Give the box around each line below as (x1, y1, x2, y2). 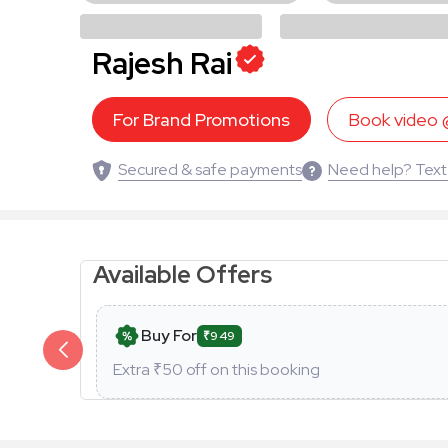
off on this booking (183, 358, 320, 380)
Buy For (141, 324, 197, 346)
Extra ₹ (113, 358, 162, 380)
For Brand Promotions (113, 107, 290, 131)
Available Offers (93, 258, 277, 290)
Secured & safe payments (118, 158, 302, 180)
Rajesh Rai (92, 42, 232, 83)
